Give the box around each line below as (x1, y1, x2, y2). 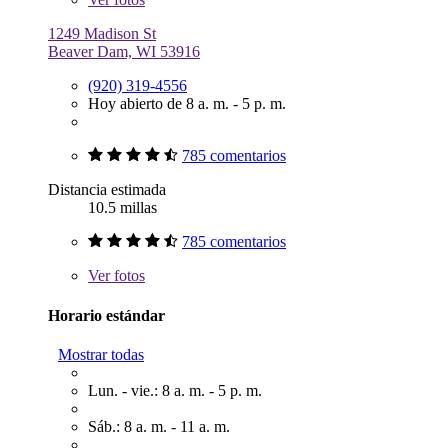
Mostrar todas (58, 346, 144, 363)
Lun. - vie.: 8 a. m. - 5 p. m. (88, 382, 262, 399)
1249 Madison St (48, 25, 156, 43)
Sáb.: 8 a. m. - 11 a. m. (88, 418, 230, 435)
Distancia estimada (48, 181, 166, 199)
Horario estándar (48, 306, 165, 324)
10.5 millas (88, 199, 157, 217)
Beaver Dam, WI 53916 (48, 43, 200, 61)
